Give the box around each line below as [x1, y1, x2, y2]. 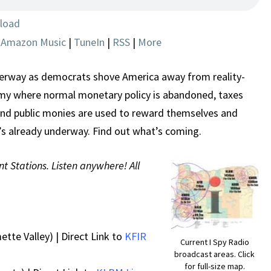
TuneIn [74, 35, 105, 50]
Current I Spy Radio [180, 237, 249, 248]
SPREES [46, 12, 90, 27]
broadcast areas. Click [174, 249, 255, 260]
